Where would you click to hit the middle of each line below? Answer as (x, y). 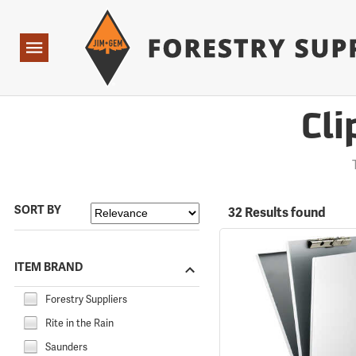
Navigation (45, 48)
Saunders (66, 347)
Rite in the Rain (79, 323)
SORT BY (38, 210)
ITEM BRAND (48, 267)
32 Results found (277, 213)
